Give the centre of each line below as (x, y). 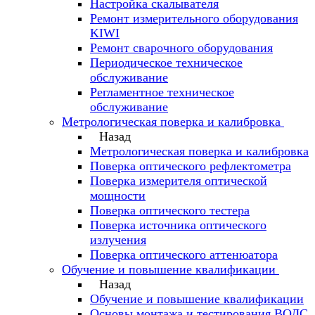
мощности (118, 195)
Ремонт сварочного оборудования (181, 48)
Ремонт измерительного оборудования (194, 18)
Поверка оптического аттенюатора (184, 255)
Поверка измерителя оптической (179, 181)
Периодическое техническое (166, 63)
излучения (118, 240)
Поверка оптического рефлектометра (191, 166)
